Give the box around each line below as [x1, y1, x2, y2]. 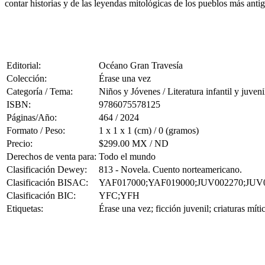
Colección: [7, 73, 47, 83]
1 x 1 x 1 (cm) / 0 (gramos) [99, 125, 199, 135]
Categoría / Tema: [7, 86, 73, 96]
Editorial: [7, 60, 41, 70]
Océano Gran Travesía [99, 60, 183, 70]
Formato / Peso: [7, 125, 65, 135]
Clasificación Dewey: [7, 164, 87, 174]
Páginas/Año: [7, 112, 57, 122]
